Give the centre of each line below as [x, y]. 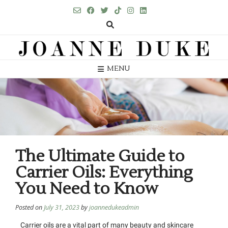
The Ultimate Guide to [100, 156]
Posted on [30, 207]
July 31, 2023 [62, 207]
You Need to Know [87, 188]
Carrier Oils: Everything [104, 172]
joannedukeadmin [114, 207]
